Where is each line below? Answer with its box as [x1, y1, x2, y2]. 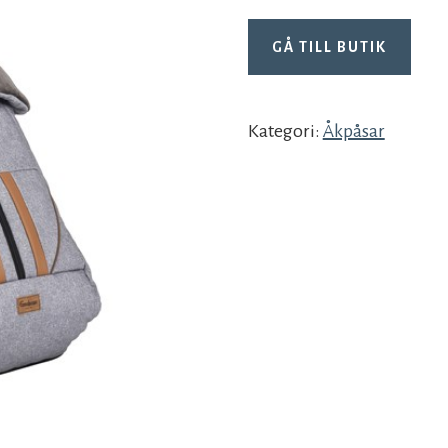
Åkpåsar [322, 121, 385, 142]
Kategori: [247, 121, 323, 142]
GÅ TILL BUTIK [271, 39, 387, 56]
